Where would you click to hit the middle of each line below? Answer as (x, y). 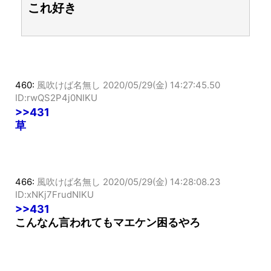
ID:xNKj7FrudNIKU (54, 207)
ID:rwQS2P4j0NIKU (56, 111)
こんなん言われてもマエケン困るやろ (108, 235)
